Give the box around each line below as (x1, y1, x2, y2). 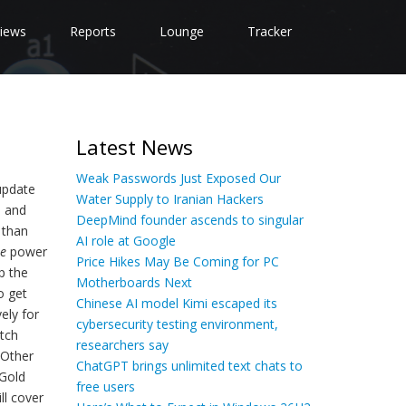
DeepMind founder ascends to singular (75, 211, 304, 228)
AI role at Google (75, 232, 176, 249)
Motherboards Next (75, 274, 192, 291)
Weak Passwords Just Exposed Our (75, 169, 281, 187)
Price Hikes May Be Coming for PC (75, 253, 279, 270)
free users (75, 378, 135, 395)
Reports (70, 23, 116, 40)
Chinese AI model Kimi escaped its (75, 295, 277, 312)
